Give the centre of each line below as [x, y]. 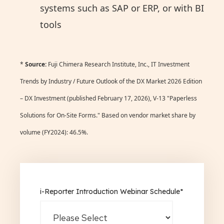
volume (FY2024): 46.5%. [54, 132]
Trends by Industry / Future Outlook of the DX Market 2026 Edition [111, 81]
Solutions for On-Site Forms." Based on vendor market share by [108, 115]
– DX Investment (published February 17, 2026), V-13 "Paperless [108, 98]
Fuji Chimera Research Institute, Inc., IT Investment [118, 64]
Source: [36, 64]
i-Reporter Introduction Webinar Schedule [110, 192]
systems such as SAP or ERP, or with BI [122, 8]
